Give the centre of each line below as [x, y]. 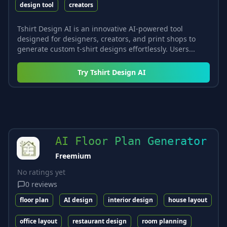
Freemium [73, 156]
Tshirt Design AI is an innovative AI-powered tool [100, 28]
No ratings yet [41, 172]
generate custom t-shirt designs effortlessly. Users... [106, 49]
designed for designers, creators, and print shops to [106, 39]
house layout [188, 200]
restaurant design [100, 221]
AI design [78, 200]
